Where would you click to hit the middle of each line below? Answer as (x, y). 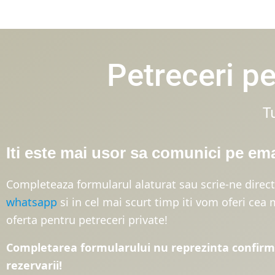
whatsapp (32, 202)
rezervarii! (36, 265)
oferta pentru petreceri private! (87, 219)
